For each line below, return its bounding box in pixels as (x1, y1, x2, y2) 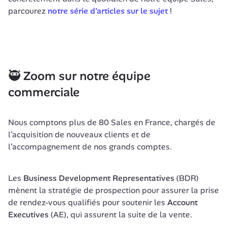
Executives (8, 209, 49, 220)
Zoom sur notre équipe (23, 68, 150, 84)
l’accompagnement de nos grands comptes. (8, 141, 174, 152)
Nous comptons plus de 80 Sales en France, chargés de (8, 117, 215, 128)
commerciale (8, 84, 80, 100)
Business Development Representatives (21, 173, 176, 183)
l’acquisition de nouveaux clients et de (8, 129, 150, 140)
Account (167, 197, 198, 208)
